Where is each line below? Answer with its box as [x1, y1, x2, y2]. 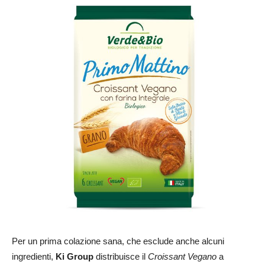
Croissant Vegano [148, 251, 216, 262]
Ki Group [56, 251, 93, 262]
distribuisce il [93, 251, 148, 262]
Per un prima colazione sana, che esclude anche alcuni [12, 236, 224, 247]
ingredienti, [12, 251, 56, 262]
